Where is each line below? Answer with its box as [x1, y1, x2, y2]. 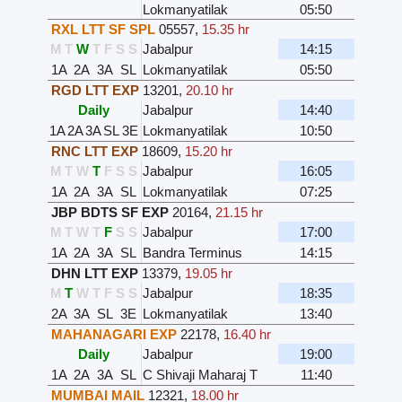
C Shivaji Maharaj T [142, 366, 258, 382]
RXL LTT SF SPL [50, 21, 155, 37]
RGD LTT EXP [50, 82, 139, 98]
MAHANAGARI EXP [50, 326, 177, 342]
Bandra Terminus [142, 244, 242, 260]
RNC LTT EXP [50, 143, 138, 159]
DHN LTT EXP [50, 265, 138, 281]
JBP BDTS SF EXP [50, 204, 169, 220]
